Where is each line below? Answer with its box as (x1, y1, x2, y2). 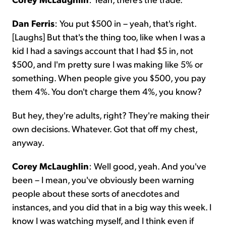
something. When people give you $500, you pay (12, 71, 206, 83)
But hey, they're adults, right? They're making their (12, 108, 209, 121)
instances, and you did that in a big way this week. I (12, 200, 211, 212)
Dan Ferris (12, 17, 54, 29)
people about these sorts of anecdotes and (12, 187, 180, 199)
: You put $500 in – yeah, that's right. (54, 17, 196, 29)
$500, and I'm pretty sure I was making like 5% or (12, 58, 203, 70)
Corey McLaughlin (12, 159, 89, 172)
